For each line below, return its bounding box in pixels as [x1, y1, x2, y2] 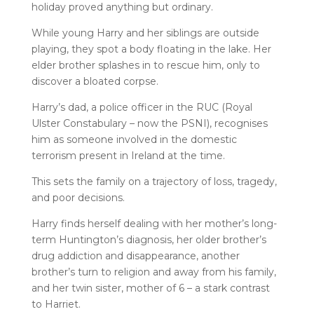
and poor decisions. [31, 191, 125, 204]
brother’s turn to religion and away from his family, [31, 266, 276, 278]
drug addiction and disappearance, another [31, 250, 240, 262]
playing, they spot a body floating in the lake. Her [31, 43, 271, 55]
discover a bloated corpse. [31, 75, 161, 88]
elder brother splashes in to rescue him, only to [31, 59, 260, 71]
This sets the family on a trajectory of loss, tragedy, [31, 175, 277, 188]
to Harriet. [31, 298, 81, 310]
